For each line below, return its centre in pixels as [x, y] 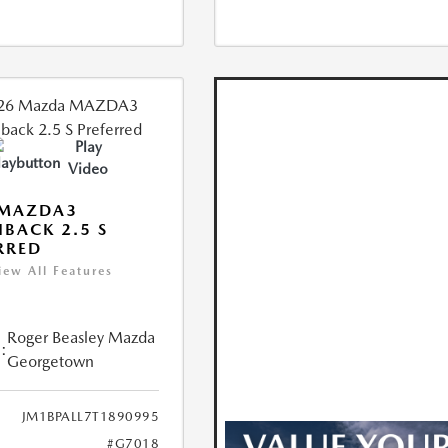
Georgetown [50, 362]
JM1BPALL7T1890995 [90, 417]
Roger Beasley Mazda [80, 338]
